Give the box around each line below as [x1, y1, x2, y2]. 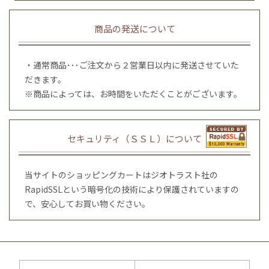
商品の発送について [94, 22, 175, 35]
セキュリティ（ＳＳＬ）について [67, 131, 202, 145]
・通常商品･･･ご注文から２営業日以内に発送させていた [25, 58, 239, 71]
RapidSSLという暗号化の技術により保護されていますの [25, 183, 239, 195]
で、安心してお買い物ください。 [25, 197, 150, 210]
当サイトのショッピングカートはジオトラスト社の [25, 168, 218, 181]
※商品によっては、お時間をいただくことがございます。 [25, 87, 242, 100]
